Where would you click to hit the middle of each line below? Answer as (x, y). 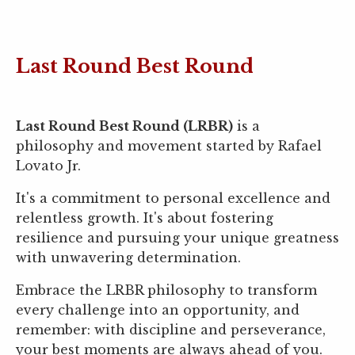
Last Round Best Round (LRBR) (124, 126)
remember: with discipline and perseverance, (171, 330)
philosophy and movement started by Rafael (169, 146)
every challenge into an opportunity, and (158, 310)
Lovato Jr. (48, 166)
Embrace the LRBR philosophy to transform (166, 290)
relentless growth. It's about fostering (145, 218)
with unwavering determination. (128, 258)
